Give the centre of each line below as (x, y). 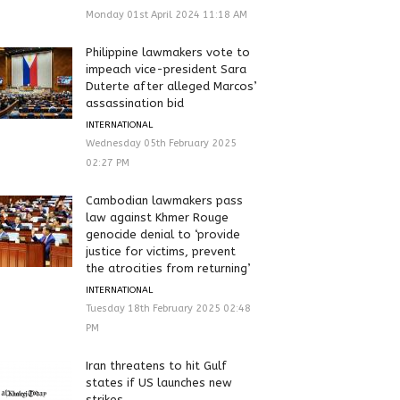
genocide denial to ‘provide (162, 234)
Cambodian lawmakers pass (164, 200)
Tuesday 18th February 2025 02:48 (168, 308)
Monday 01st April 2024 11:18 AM (166, 14)
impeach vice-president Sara (166, 69)
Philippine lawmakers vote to (167, 52)
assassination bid (134, 103)
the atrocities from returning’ (167, 268)
